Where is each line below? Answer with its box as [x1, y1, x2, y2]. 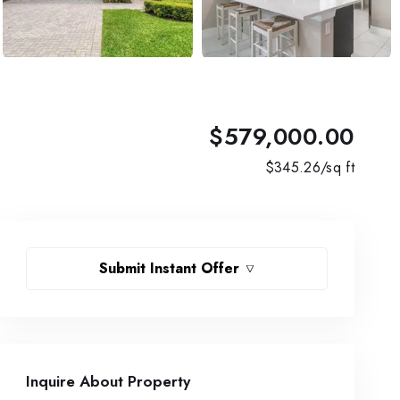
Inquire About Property [26, 371, 190, 392]
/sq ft [321, 157, 354, 178]
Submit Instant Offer [99, 258, 240, 279]
